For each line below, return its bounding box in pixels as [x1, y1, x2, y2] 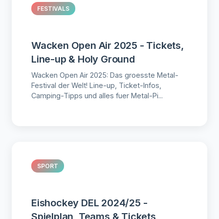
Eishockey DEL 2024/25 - [31, 197, 148, 209]
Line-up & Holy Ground [31, 53, 135, 66]
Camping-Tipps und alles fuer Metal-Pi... [31, 91, 163, 100]
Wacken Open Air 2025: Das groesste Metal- [31, 71, 178, 80]
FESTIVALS [37, 5, 69, 13]
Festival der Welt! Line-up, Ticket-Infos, [31, 81, 161, 90]
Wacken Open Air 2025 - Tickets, [31, 40, 184, 52]
